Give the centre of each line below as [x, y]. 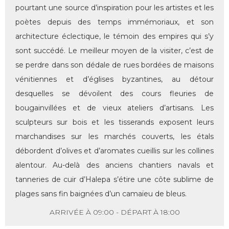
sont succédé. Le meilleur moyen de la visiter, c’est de [114, 51]
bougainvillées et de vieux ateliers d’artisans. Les [114, 108]
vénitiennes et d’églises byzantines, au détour [114, 79]
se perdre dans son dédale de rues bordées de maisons [114, 65]
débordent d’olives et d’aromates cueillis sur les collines [114, 151]
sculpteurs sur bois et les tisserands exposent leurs [114, 122]
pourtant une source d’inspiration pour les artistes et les [114, 8]
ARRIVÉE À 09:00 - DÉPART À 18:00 [114, 212]
